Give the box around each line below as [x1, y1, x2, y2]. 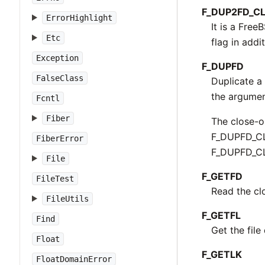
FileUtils [46, 194, 89, 203]
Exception [36, 53, 79, 63]
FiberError [36, 134, 83, 143]
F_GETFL [202, 209, 241, 221]
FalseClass [36, 73, 83, 83]
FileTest [36, 174, 74, 183]
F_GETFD [202, 170, 243, 182]
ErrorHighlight [46, 13, 112, 22]
